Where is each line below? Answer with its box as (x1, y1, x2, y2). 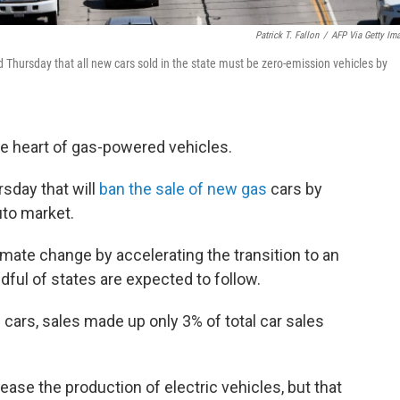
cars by (267, 179, 322, 198)
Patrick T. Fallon (255, 29, 319, 41)
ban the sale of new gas (96, 179, 267, 198)
